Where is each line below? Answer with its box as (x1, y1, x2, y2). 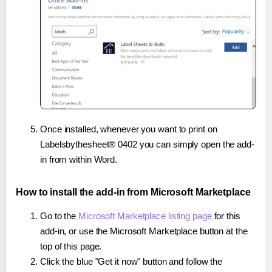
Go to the (40, 210, 79, 221)
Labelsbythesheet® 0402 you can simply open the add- (40, 138, 254, 149)
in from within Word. (40, 154, 118, 165)
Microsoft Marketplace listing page (78, 210, 212, 221)
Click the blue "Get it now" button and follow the (40, 256, 223, 267)
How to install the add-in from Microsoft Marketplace (16, 186, 251, 197)
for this (211, 210, 240, 221)
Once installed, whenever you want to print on (40, 123, 217, 134)
